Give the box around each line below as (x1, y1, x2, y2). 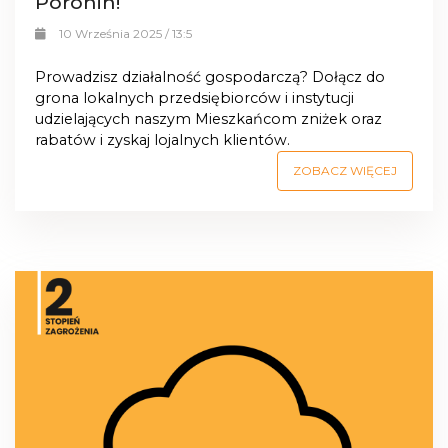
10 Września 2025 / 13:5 (58, 25, 192, 41)
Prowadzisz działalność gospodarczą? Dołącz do (35, 68, 385, 87)
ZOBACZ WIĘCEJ (293, 163, 397, 179)
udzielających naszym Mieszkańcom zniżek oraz (35, 110, 382, 129)
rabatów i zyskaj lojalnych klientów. (35, 131, 290, 150)
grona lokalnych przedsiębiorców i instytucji (35, 89, 354, 108)
